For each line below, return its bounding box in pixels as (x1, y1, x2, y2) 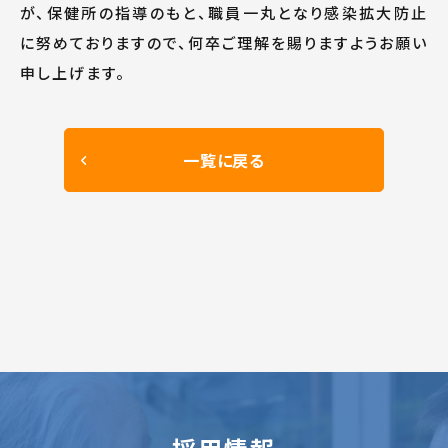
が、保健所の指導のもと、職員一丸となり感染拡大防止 (20, 2, 428, 23)
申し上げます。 (20, 62, 126, 83)
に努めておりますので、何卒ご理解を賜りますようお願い (20, 32, 428, 53)
